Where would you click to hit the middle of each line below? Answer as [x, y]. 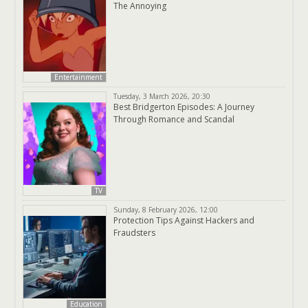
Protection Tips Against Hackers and [184, 221]
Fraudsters [134, 233]
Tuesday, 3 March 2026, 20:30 [162, 97]
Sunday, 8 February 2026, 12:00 [166, 210]
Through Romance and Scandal [174, 120]
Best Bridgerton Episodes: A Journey [184, 107]
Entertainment [78, 77]
